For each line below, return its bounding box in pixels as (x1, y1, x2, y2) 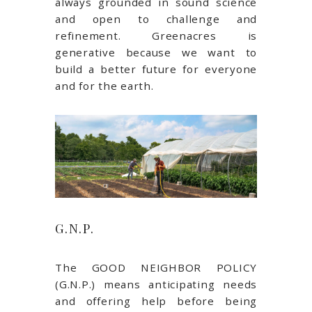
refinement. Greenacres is (55, 29, 257, 42)
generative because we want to (55, 45, 257, 59)
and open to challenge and (55, 12, 257, 26)
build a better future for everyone (55, 62, 257, 76)
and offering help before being (55, 293, 257, 308)
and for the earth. (55, 79, 154, 93)
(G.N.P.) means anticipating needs (55, 276, 257, 291)
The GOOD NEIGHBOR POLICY (55, 260, 257, 274)
